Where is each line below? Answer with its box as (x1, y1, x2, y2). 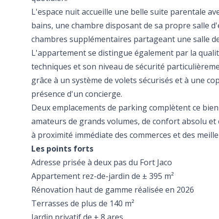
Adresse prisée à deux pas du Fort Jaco (31, 157, 172, 168)
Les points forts (31, 143, 93, 154)
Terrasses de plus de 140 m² (31, 198, 134, 209)
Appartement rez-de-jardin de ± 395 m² (31, 171, 174, 181)
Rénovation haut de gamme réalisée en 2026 (31, 184, 194, 195)
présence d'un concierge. (31, 88, 122, 99)
